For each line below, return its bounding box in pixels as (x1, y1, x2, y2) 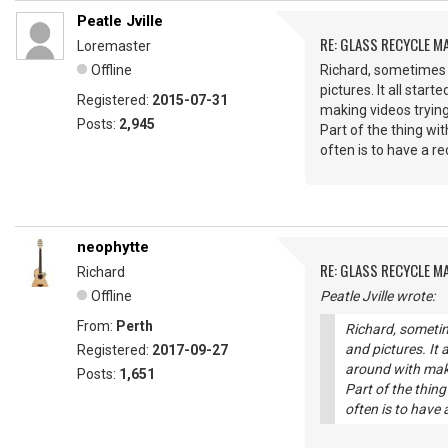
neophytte (77, 238, 149, 256)
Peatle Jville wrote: (320, 288, 435, 304)
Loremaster (77, 38, 151, 54)
